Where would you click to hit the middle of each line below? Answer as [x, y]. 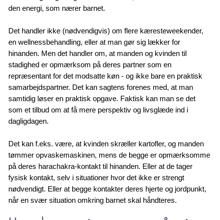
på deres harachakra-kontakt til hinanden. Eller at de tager [101, 166]
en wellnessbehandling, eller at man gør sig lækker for [95, 42]
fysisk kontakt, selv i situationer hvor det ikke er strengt [96, 177]
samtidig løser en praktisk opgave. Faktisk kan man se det [102, 98]
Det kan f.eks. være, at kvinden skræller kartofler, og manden [106, 143]
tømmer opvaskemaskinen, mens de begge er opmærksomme [110, 155]
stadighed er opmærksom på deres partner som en [90, 64]
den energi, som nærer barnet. [57, 8]
